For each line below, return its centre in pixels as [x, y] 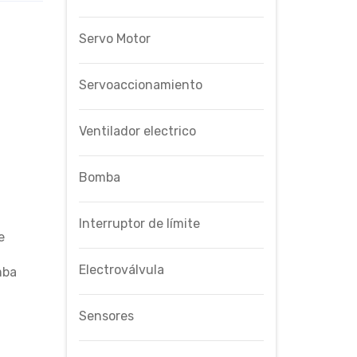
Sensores [106, 316]
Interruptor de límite [139, 223]
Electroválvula [121, 269]
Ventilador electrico [137, 131]
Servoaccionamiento [140, 84]
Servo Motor [114, 38]
